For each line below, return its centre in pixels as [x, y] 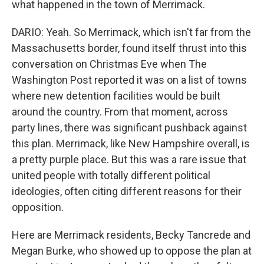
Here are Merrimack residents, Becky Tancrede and [131, 235]
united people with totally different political [111, 175]
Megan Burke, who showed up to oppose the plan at [132, 251]
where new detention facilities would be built [116, 96]
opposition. [38, 207]
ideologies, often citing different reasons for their [127, 191]
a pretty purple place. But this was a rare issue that [129, 159]
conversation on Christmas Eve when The [109, 64]
